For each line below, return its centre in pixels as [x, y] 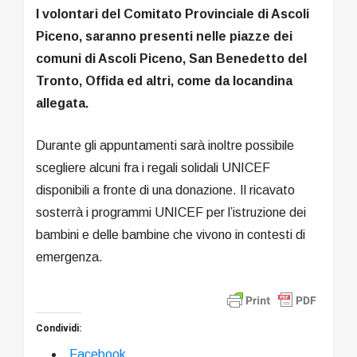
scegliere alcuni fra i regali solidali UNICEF [153, 167]
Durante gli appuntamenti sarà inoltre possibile [165, 145]
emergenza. [69, 257]
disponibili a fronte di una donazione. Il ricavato [165, 190]
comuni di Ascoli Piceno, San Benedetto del [171, 58]
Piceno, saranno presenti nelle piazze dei [164, 36]
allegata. [62, 103]
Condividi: [59, 328]
